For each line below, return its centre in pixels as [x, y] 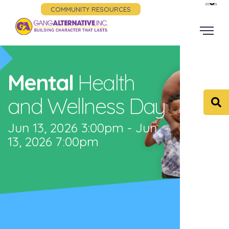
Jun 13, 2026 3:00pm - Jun [83, 128]
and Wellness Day [87, 106]
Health [106, 83]
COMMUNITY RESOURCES [91, 9]
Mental [40, 83]
